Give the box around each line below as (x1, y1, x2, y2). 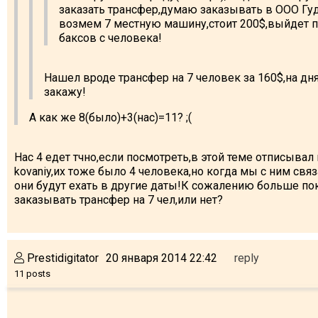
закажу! (44, 84, 86, 99)
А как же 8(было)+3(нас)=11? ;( (29, 110, 192, 124)
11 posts (14, 268, 50, 279)
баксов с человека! (59, 31, 162, 45)
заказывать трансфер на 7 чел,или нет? (14, 192, 223, 207)
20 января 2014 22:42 (106, 251, 217, 265)
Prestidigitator (24, 251, 99, 265)
